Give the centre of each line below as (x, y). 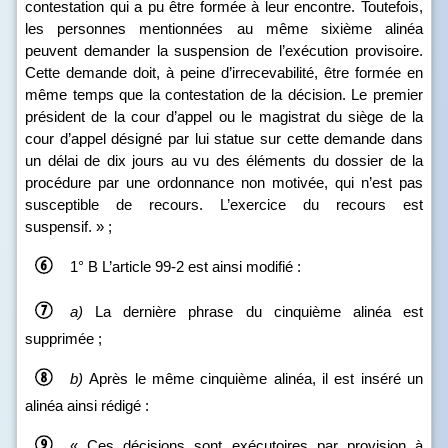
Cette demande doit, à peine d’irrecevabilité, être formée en (224, 72)
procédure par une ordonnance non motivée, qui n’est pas (224, 182)
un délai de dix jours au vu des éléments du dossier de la (224, 160)
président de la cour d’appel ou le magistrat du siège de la (224, 116)
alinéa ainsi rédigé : (87, 405)
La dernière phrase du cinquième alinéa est (253, 311)
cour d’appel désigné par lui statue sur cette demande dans (224, 138)
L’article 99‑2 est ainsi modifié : (201, 266)
